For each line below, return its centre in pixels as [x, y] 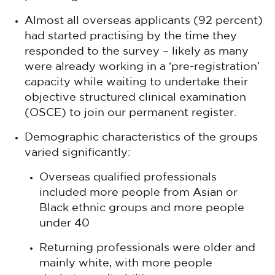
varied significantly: [78, 153]
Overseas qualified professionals [128, 177]
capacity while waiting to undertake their [136, 82]
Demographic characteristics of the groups [141, 137]
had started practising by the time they [131, 36]
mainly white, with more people [126, 263]
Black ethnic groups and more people [142, 208]
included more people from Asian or [138, 193]
